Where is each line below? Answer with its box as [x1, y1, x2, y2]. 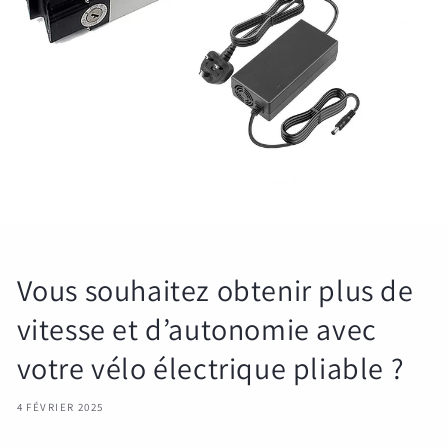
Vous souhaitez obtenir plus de [16, 270, 414, 311]
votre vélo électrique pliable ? [16, 348, 405, 389]
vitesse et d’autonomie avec [16, 309, 377, 350]
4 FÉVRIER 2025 [16, 400, 104, 415]
